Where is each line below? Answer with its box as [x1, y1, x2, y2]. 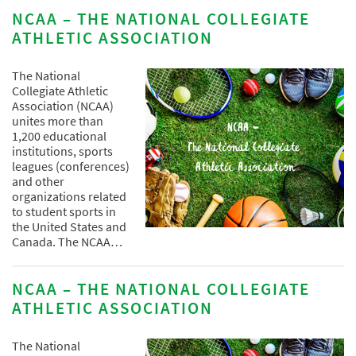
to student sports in [12, 203, 116, 219]
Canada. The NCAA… [12, 233, 122, 250]
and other [12, 172, 64, 189]
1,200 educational [12, 127, 106, 144]
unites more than [12, 112, 103, 129]
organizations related [12, 188, 126, 204]
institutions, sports [12, 142, 113, 159]
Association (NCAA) [12, 97, 114, 114]
